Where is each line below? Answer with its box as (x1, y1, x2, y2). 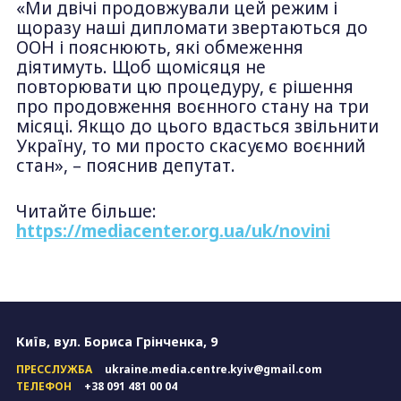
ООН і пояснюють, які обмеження (15, 36, 303, 60)
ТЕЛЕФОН (15, 378, 72, 393)
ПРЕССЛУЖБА (15, 362, 92, 377)
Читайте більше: (15, 199, 157, 223)
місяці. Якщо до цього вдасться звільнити (15, 115, 379, 139)
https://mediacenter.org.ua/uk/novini (15, 218, 330, 243)
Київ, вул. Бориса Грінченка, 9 (15, 333, 218, 351)
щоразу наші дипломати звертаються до (15, 16, 368, 40)
